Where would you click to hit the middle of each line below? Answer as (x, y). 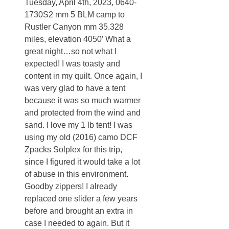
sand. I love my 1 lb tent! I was (78, 125)
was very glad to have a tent (75, 88)
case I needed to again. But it (77, 223)
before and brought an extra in (79, 211)
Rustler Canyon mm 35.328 (74, 27)
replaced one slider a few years (81, 198)
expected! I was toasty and (72, 63)
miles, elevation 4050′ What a (78, 39)
